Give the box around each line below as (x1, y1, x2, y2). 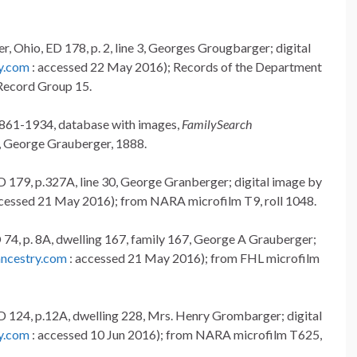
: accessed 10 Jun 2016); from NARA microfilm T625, (29, 327, 322, 343)
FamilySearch (182, 116, 252, 132)
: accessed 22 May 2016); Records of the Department (29, 59, 322, 75)
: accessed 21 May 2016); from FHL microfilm (67, 250, 320, 266)
